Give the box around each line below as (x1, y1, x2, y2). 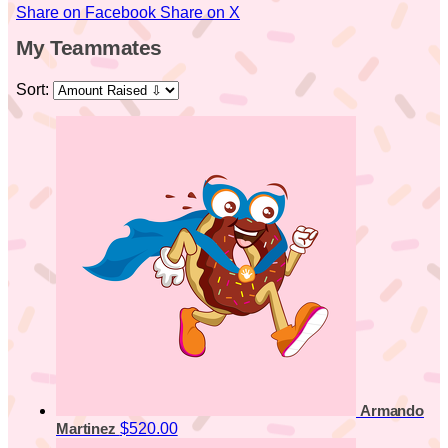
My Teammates (16, 35, 162, 59)
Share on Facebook (16, 4, 156, 22)
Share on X (160, 4, 240, 22)
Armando (360, 403, 424, 420)
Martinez (56, 421, 120, 438)
